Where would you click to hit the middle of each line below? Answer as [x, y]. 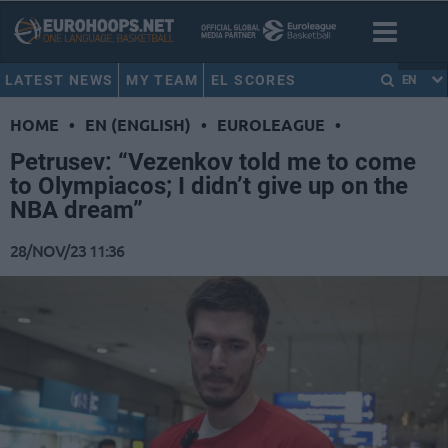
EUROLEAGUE [271, 125]
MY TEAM [162, 80]
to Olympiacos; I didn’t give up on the [209, 186]
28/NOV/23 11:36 [67, 250]
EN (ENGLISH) [138, 125]
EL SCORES [253, 80]
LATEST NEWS [59, 80]
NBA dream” [76, 210]
